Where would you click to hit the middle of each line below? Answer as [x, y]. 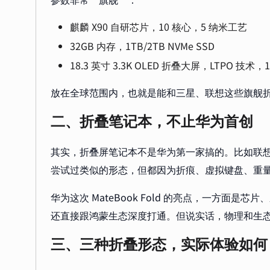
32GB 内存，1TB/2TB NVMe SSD [142, 46]
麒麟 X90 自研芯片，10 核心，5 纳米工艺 [159, 27]
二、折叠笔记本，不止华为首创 [152, 121]
